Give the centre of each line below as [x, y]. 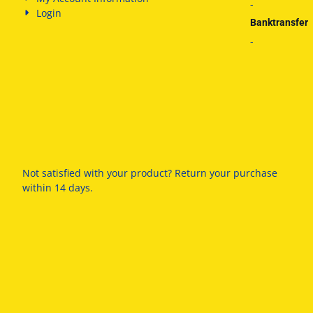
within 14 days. [58, 188]
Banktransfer [279, 22]
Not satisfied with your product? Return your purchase [150, 173]
